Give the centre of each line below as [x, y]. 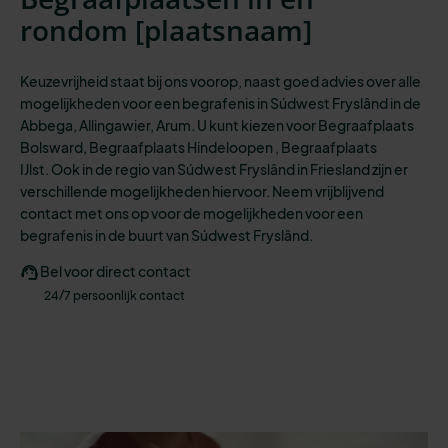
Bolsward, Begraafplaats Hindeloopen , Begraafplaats [198, 146]
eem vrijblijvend [333, 190]
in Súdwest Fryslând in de [339, 102]
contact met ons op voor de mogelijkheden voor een [191, 212]
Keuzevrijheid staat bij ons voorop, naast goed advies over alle [220, 80]
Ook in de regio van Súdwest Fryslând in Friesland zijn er [229, 168]
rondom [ [82, 29]
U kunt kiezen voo [254, 124]
